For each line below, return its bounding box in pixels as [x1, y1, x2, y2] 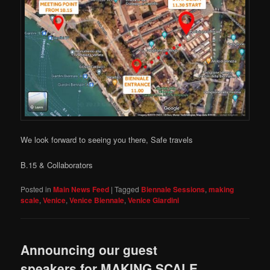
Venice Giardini [128, 194, 180, 206]
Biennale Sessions [141, 183, 206, 195]
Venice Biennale [69, 194, 125, 206]
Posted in [20, 183, 52, 194]
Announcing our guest [20, 240, 158, 259]
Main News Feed [53, 183, 110, 195]
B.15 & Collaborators [20, 159, 93, 171]
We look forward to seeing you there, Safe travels [20, 133, 193, 145]
